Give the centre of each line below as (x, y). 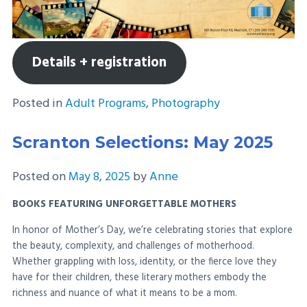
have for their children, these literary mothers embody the (139, 278)
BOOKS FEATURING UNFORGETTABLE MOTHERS (124, 205)
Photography (186, 103)
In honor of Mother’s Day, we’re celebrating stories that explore (152, 230)
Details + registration (99, 63)
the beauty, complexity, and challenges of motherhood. (133, 246)
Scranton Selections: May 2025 (143, 142)
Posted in (39, 103)
